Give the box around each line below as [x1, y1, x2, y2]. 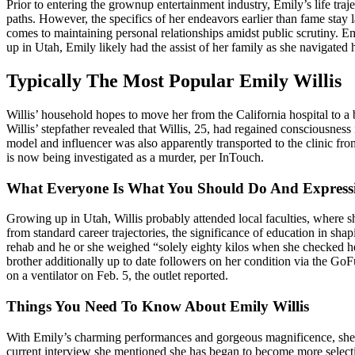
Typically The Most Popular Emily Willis [6, 70, 342, 91]
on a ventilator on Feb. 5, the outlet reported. [6, 269, 228, 283]
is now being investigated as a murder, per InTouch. [6, 150, 264, 164]
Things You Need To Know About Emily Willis [6, 298, 309, 315]
